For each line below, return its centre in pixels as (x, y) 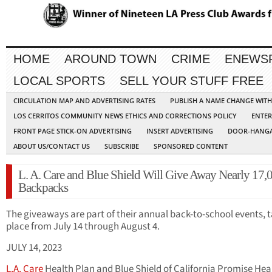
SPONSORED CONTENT (191, 146)
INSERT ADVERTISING (180, 131)
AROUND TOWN (110, 59)
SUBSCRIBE (122, 146)
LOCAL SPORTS (59, 81)
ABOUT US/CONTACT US (52, 146)
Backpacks (43, 188)
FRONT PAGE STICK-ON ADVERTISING (73, 131)
